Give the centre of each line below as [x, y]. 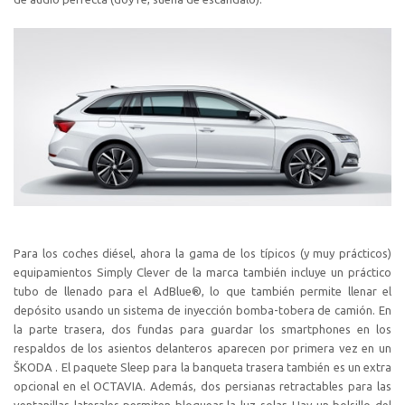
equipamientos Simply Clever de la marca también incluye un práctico [202, 273]
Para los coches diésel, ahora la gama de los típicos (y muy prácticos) [202, 254]
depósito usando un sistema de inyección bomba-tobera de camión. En [202, 311]
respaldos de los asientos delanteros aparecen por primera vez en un [202, 348]
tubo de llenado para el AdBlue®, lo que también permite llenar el [202, 292]
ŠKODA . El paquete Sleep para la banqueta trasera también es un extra [202, 367]
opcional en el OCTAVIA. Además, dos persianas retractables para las [202, 386]
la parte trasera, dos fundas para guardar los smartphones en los [202, 330]
